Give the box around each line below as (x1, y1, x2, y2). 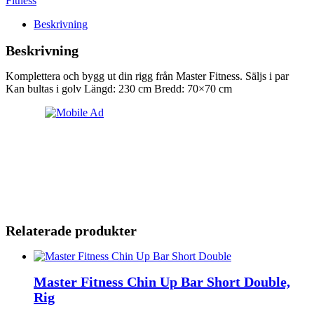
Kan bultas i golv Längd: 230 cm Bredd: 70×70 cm (6, 82, 232, 95)
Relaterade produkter (6, 223, 137, 239)
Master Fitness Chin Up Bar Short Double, (34, 274, 290, 290)
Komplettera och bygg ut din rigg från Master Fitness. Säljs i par (6, 69, 289, 82)
